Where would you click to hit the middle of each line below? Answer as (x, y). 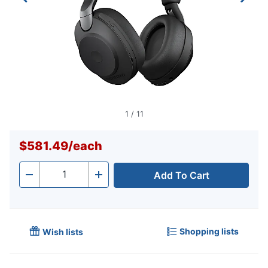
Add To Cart (181, 176)
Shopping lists (209, 231)
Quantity (58, 178)
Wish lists (63, 232)
